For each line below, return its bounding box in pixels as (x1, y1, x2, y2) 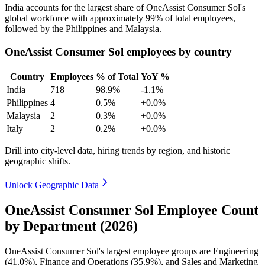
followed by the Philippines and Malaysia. (5, 24, 161, 34)
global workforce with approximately (5, 13, 146, 24)
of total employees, (163, 13, 235, 24)
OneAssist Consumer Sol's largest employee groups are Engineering (5, 245, 258, 256)
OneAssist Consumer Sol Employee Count (5, 202, 258, 218)
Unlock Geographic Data (5, 179, 99, 190)
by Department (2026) (5, 218, 138, 234)
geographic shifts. (5, 156, 70, 166)
